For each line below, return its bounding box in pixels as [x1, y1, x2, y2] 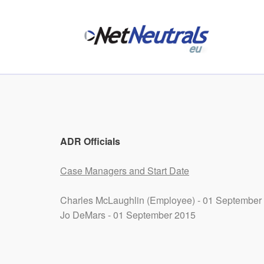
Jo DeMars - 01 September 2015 [60, 208, 196, 222]
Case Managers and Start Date [60, 164, 189, 177]
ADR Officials [60, 134, 120, 148]
